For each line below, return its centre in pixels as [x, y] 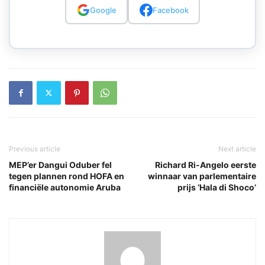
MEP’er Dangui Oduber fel [60, 164]
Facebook [170, 10]
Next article [237, 148]
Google [103, 10]
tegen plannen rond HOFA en [67, 176]
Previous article [35, 148]
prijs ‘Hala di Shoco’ [217, 187]
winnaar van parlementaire [202, 176]
